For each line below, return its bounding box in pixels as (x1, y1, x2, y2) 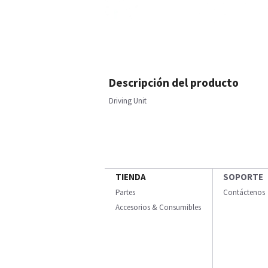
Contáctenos (223, 187, 265, 197)
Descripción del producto (109, 75, 239, 90)
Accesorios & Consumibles (115, 202, 201, 212)
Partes (115, 187, 135, 197)
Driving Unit (109, 96, 147, 106)
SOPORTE (223, 171, 263, 182)
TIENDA (115, 171, 146, 182)
